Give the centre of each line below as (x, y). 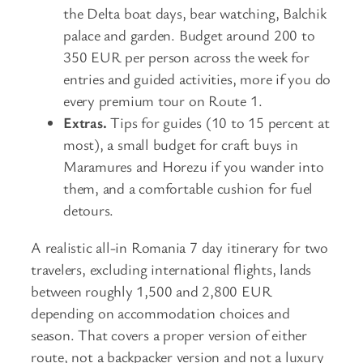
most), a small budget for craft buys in (181, 145)
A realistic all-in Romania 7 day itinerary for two (179, 247)
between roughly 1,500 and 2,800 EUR (152, 290)
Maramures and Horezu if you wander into (194, 167)
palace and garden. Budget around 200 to (189, 35)
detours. (89, 210)
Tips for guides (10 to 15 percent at (218, 123)
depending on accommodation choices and (160, 312)
